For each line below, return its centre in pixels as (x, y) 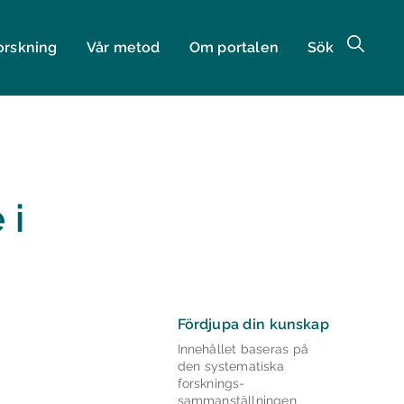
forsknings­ (211, 384)
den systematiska (230, 367)
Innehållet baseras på (243, 349)
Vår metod (123, 48)
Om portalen (234, 48)
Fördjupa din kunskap (253, 325)
